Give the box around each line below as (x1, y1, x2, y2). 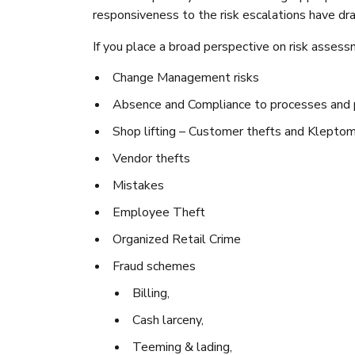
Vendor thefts (113, 150, 190, 167)
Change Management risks (113, 69, 259, 86)
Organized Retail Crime (113, 231, 241, 248)
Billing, (132, 284, 170, 302)
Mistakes (113, 177, 164, 194)
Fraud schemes (113, 258, 196, 275)
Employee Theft (113, 204, 205, 221)
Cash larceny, (132, 311, 204, 329)
